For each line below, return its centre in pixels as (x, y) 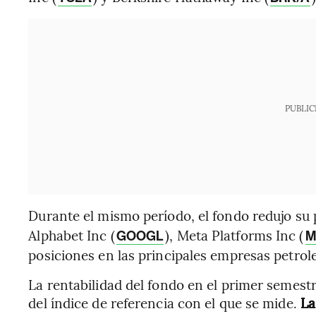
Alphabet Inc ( (72, 235)
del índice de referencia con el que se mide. (164, 303)
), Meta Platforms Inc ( (235, 235)
